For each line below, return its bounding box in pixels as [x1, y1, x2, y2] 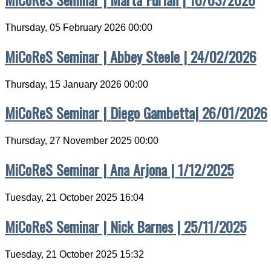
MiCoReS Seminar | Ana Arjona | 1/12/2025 [5, 158, 233, 181]
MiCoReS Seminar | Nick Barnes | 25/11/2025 [5, 215, 246, 238]
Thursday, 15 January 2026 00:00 [5, 79, 148, 90]
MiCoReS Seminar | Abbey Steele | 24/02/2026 [5, 45, 256, 67]
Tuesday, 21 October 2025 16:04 [5, 192, 144, 203]
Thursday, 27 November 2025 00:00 [5, 135, 158, 146]
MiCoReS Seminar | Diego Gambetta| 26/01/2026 [5, 102, 267, 124]
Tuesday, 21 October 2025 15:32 [5, 249, 144, 260]
